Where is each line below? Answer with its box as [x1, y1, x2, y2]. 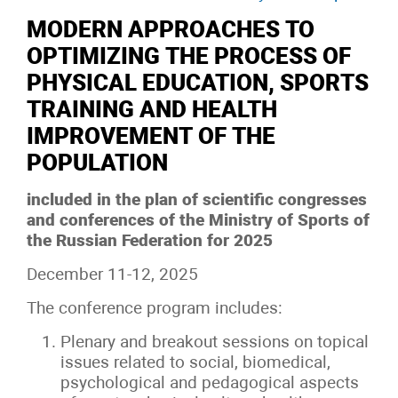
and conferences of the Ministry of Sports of [27, 210, 370, 231]
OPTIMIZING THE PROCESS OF [27, 43, 351, 70]
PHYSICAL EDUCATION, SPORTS [27, 69, 369, 97]
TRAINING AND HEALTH [27, 96, 277, 123]
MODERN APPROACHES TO [27, 16, 314, 44]
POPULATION [27, 149, 168, 177]
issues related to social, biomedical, [60, 352, 331, 373]
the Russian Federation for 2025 [27, 230, 273, 251]
